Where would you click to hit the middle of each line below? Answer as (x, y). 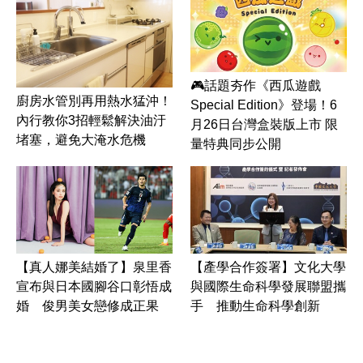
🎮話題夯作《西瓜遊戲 (256, 85)
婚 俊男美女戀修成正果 (88, 306)
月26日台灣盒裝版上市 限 (264, 124)
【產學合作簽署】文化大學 (268, 267)
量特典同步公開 (236, 143)
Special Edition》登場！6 (264, 105)
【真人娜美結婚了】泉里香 (94, 267)
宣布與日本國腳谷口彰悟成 (94, 287)
